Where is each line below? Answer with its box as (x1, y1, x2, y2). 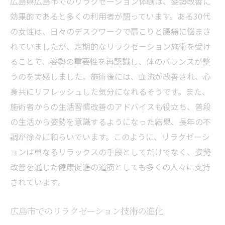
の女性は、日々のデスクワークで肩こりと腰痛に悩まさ (10, 25, 211, 37)
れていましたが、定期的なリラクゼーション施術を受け (10, 40, 211, 52)
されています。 (10, 176, 65, 188)
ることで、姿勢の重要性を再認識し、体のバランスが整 (10, 55, 210, 67)
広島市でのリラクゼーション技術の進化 (10, 205, 163, 216)
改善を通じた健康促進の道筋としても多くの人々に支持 (10, 161, 210, 173)
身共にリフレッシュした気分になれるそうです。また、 (10, 85, 210, 97)
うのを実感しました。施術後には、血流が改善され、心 (10, 70, 211, 82)
